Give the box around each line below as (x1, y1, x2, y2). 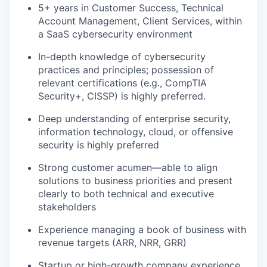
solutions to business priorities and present (38, 175, 232, 187)
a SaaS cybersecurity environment (38, 28, 193, 41)
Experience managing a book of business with (38, 223, 246, 236)
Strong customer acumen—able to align (38, 162, 218, 174)
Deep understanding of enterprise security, (38, 113, 231, 125)
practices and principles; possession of (38, 64, 214, 76)
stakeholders (38, 201, 96, 213)
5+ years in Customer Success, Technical (38, 2, 223, 14)
